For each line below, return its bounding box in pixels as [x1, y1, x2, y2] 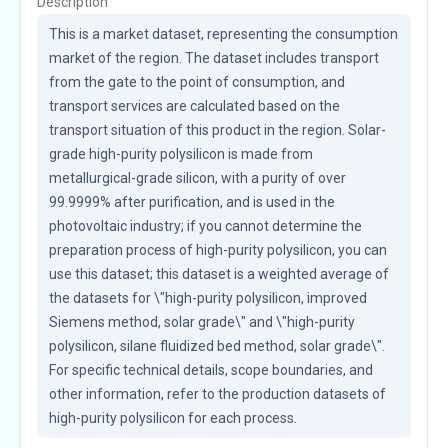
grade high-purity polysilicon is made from [49, 145, 313, 162]
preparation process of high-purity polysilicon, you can [49, 241, 387, 258]
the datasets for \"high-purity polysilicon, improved [49, 289, 367, 306]
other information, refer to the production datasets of [49, 385, 386, 402]
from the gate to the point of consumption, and [49, 73, 345, 90]
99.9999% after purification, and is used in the [49, 193, 335, 210]
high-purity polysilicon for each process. [49, 409, 297, 426]
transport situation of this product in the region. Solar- [49, 121, 386, 138]
